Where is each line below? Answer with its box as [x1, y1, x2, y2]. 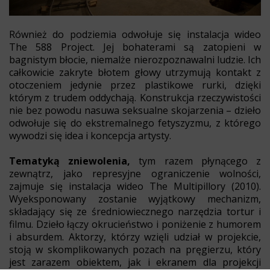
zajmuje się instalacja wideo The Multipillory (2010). [9, 179, 261, 193]
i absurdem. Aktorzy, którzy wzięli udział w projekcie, [9, 230, 261, 243]
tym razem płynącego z [130, 154, 262, 168]
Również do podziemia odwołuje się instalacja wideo [9, 27, 261, 41]
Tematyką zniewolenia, [9, 154, 131, 168]
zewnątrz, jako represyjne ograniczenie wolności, [9, 166, 261, 180]
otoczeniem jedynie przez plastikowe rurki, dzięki [9, 78, 261, 92]
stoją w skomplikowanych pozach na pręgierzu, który [9, 242, 261, 256]
